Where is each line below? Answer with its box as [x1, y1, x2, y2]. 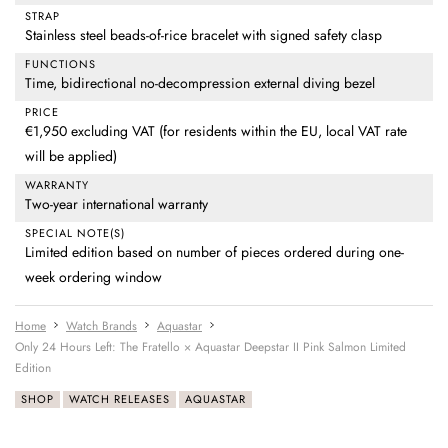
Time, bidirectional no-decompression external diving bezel [25, 73, 375, 94]
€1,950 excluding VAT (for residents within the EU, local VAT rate [25, 121, 407, 142]
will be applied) [25, 146, 117, 167]
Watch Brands [66, 317, 137, 336]
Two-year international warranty [25, 194, 208, 215]
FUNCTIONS [25, 56, 96, 73]
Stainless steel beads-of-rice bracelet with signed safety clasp [25, 25, 382, 46]
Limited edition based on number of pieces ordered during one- [25, 242, 404, 263]
